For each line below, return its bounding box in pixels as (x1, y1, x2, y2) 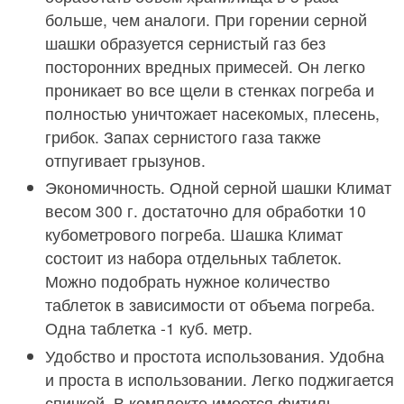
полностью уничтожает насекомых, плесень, (45, 101, 380, 124)
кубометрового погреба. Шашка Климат (45, 223, 343, 246)
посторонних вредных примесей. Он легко (45, 54, 365, 78)
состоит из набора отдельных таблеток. (45, 246, 342, 270)
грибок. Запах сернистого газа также (45, 124, 321, 148)
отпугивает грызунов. (45, 148, 206, 171)
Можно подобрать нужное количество (45, 270, 330, 293)
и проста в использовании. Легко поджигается (45, 367, 394, 390)
